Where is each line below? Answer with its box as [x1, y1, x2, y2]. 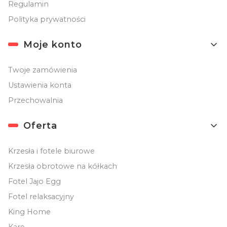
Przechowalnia [8, 95, 63, 105]
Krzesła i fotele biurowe [8, 146, 95, 156]
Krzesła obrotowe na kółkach [8, 161, 117, 171]
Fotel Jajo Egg [8, 176, 61, 186]
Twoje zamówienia [8, 65, 77, 74]
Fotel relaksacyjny [8, 192, 74, 201]
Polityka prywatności [8, 14, 86, 24]
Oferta [23, 120, 57, 131]
